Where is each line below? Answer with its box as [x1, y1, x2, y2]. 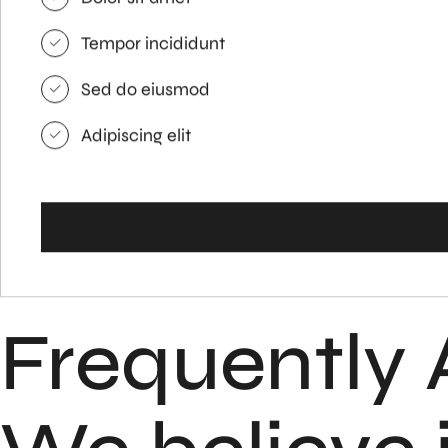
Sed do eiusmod [81, 79, 210, 101]
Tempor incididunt [81, 33, 225, 55]
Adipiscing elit [81, 125, 191, 147]
